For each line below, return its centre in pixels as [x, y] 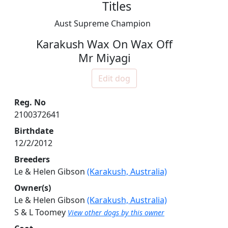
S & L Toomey [41, 212]
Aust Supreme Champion [102, 24]
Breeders [32, 160]
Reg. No [30, 103]
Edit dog [114, 79]
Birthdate [34, 131]
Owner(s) [33, 188]
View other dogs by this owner [116, 213]
